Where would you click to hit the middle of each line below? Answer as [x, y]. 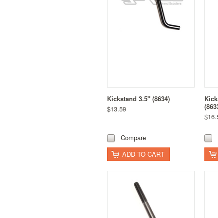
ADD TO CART [143, 154]
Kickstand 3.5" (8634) [138, 99]
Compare [133, 138]
